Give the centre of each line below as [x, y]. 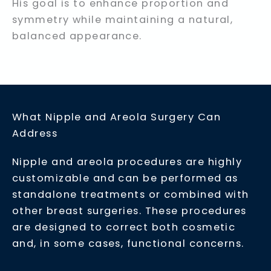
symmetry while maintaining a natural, [123, 20]
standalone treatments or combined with [131, 194]
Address [35, 133]
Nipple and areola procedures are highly [127, 162]
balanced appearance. [77, 36]
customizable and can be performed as [125, 178]
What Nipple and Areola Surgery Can [116, 117]
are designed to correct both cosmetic [124, 227]
